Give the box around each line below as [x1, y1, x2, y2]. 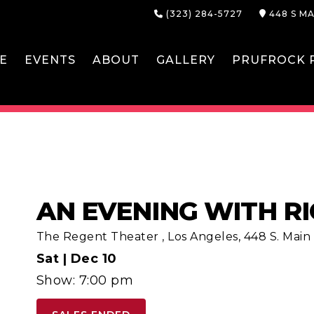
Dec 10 [70, 251, 117, 266]
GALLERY [156, 53, 215, 67]
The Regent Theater [36, 230, 163, 243]
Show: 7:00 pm [36, 273, 134, 288]
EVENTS [25, 53, 76, 67]
